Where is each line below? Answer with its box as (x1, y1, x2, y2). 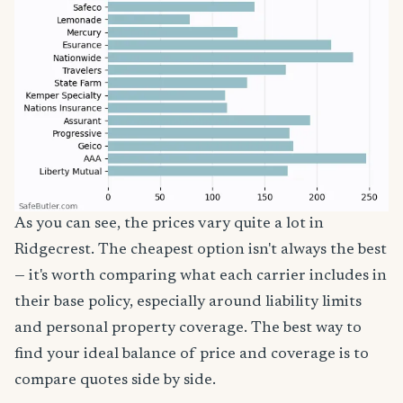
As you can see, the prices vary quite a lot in (14, 215, 324, 232)
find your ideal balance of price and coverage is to (14, 345, 369, 363)
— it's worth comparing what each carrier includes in (14, 267, 387, 284)
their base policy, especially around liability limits (14, 293, 362, 310)
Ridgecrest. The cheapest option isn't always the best (14, 241, 387, 258)
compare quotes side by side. (14, 372, 216, 389)
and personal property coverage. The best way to (14, 319, 362, 336)
